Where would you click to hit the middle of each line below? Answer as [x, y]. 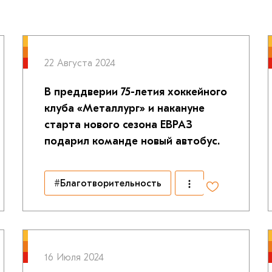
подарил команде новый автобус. [132, 141]
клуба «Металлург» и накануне [124, 108]
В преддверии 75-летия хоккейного [135, 92]
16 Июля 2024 [74, 257]
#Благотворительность [107, 183]
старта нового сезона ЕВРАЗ [118, 125]
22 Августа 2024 [80, 63]
